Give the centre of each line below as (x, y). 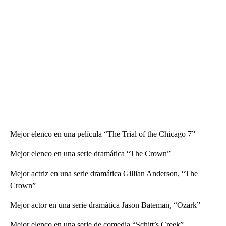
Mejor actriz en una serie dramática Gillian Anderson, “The (104, 173)
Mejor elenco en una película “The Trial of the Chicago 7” (103, 134)
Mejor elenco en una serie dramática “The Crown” (90, 153)
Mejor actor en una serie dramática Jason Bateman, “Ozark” (105, 205)
